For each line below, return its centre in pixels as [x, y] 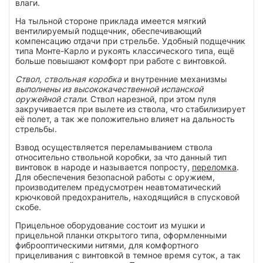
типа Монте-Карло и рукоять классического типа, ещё [125, 51]
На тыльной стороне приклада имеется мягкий [111, 21]
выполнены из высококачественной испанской [109, 89]
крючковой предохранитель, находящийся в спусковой [127, 197]
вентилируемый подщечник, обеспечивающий [108, 31]
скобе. [28, 207]
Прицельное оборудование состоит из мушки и [110, 225]
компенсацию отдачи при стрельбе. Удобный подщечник [130, 41]
